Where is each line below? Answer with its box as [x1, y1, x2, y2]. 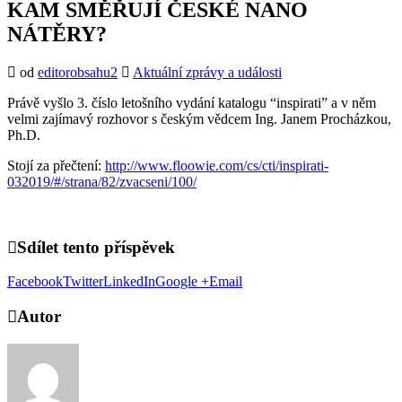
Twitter [63, 274, 103, 290]
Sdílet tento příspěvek [17, 237, 175, 257]
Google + [155, 274, 209, 290]
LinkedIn [103, 274, 155, 290]
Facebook [7, 274, 63, 290]
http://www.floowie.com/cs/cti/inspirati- [105, 157, 328, 173]
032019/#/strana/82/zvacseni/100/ [7, 173, 197, 189]
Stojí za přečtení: [7, 157, 105, 173]
